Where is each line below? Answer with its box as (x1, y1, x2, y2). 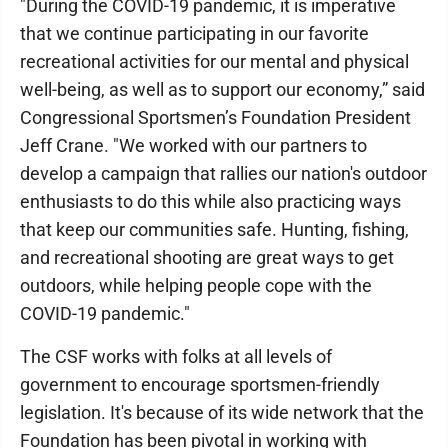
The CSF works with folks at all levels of (20, 346, 332, 367)
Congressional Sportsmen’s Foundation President (20, 107, 411, 128)
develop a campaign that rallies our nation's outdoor (20, 163, 427, 184)
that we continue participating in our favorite (20, 23, 369, 44)
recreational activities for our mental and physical (20, 51, 409, 72)
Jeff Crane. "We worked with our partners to (20, 135, 367, 156)
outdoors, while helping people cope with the (20, 275, 372, 296)
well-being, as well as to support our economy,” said (20, 79, 425, 100)
